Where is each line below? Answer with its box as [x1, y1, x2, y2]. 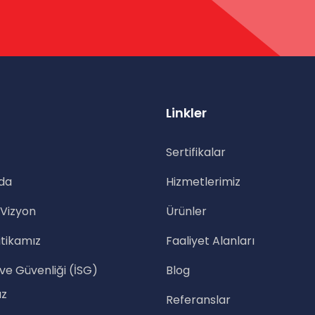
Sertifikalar [166, 144, 226, 160]
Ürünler [166, 203, 207, 219]
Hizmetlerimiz [166, 174, 240, 190]
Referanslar [166, 292, 231, 308]
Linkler [166, 104, 207, 122]
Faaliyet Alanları [166, 233, 255, 249]
